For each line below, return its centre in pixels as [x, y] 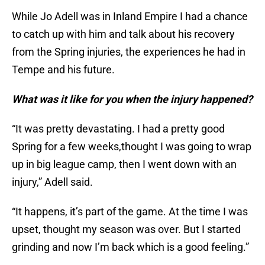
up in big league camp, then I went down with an [124, 164]
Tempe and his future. [63, 70]
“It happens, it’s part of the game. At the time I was [130, 212]
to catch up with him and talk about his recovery [123, 34]
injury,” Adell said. [52, 182]
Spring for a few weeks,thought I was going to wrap [132, 147]
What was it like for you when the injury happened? [132, 99]
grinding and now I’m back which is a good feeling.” [130, 247]
